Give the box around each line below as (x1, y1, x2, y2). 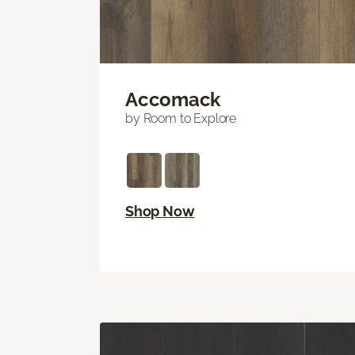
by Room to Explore (125, 111, 237, 127)
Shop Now (125, 203, 195, 220)
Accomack (125, 88, 221, 112)
